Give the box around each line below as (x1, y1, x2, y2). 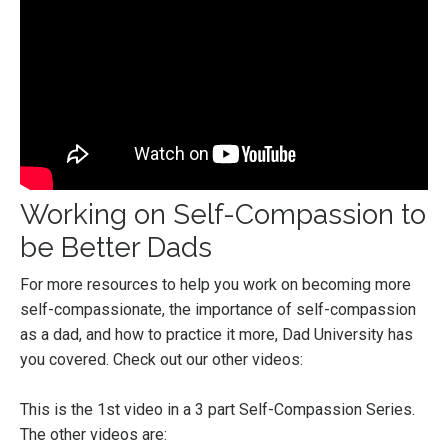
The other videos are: (20, 424, 167, 444)
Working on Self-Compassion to (20, 197, 426, 231)
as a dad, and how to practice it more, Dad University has (20, 324, 413, 344)
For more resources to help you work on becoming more (20, 274, 411, 294)
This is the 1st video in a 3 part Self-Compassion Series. (20, 399, 419, 419)
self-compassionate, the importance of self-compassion (20, 299, 416, 319)
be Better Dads (20, 230, 212, 264)
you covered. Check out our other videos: (20, 349, 303, 369)
